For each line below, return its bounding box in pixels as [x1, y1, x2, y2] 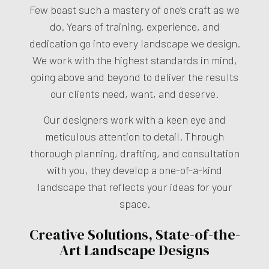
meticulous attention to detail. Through [45, 129, 224, 143]
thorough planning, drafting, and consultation [29, 146, 240, 160]
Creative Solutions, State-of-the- [29, 224, 240, 244]
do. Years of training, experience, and [49, 19, 220, 33]
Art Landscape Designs [59, 240, 210, 260]
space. [119, 196, 150, 210]
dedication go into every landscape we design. [29, 36, 240, 50]
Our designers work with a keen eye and [43, 112, 226, 126]
